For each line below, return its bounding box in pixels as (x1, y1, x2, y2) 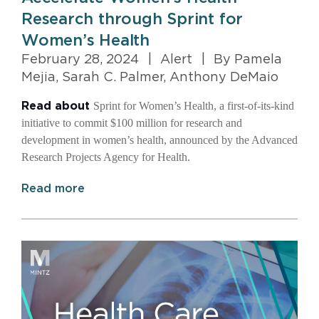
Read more (21, 183, 85, 195)
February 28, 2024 (21, 53, 142, 67)
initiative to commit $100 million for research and (21, 117, 242, 130)
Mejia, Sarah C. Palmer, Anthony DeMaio (21, 71, 278, 85)
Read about (21, 100, 93, 113)
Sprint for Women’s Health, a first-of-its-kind (93, 100, 294, 113)
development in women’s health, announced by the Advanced (21, 134, 298, 147)
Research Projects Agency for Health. (21, 151, 190, 164)
